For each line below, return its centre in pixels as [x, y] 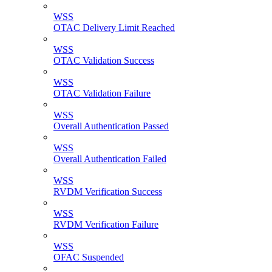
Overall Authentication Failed [110, 159]
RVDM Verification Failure [106, 225]
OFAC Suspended [89, 257]
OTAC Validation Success [104, 61]
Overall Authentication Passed [111, 126]
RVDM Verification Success [108, 192]
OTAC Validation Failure [102, 93]
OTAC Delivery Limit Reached [114, 28]
